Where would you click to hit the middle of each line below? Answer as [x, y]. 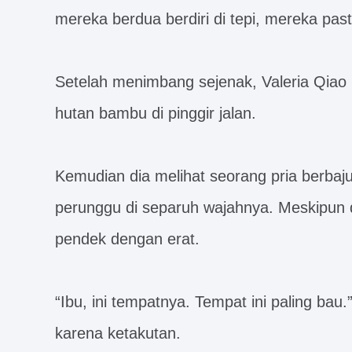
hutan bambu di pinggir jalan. [156, 113]
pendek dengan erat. [127, 239]
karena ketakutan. [118, 333]
